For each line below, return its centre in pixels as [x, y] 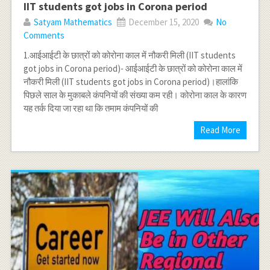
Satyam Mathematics [73, 22]
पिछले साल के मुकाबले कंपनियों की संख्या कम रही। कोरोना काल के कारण [135, 95]
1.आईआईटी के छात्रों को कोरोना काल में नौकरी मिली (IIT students [129, 55]
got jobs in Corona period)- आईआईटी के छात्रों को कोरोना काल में [133, 68]
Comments [44, 35]
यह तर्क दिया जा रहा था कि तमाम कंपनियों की [90, 108]
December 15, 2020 [162, 22]
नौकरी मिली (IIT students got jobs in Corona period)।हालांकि [130, 81]
